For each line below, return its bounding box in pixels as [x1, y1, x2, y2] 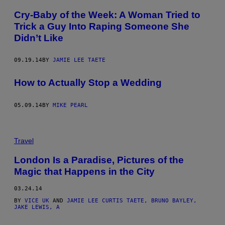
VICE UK [25, 197, 49, 204]
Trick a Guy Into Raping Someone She [14, 21, 189, 32]
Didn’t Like [14, 32, 63, 43]
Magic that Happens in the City [14, 166, 155, 177]
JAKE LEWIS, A [14, 203, 60, 210]
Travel [14, 137, 34, 145]
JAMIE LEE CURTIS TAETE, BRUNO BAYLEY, [67, 197, 197, 204]
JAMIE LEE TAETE [53, 57, 105, 64]
